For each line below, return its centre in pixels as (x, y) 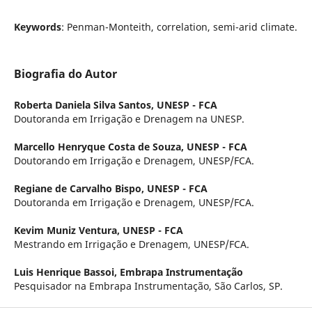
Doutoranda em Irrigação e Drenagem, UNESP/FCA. (134, 202)
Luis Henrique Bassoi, (67, 272)
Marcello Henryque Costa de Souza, (100, 146)
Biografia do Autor (65, 73)
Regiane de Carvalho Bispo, (80, 188)
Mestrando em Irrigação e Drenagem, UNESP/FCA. (131, 244)
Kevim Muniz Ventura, (68, 230)
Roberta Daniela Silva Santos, (85, 104)
